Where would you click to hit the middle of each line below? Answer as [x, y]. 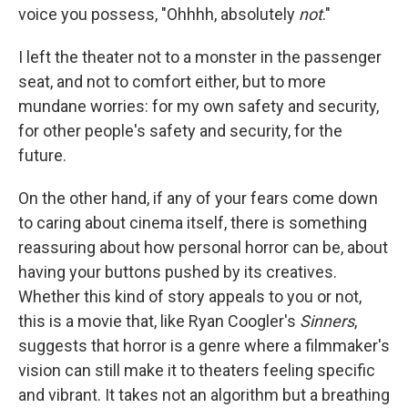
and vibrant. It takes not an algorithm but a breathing [204, 395]
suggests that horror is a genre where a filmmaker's [204, 346]
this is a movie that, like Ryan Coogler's [159, 321]
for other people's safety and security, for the [180, 131]
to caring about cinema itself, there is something [193, 223]
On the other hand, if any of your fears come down [198, 198]
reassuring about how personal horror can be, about [203, 247]
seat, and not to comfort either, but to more [172, 82]
